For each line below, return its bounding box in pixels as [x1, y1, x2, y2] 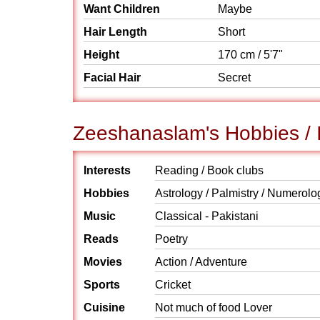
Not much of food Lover [155, 301, 272, 314]
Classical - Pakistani [155, 210, 259, 222]
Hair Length [84, 26, 147, 38]
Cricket [155, 279, 191, 291]
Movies [84, 256, 122, 268]
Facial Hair [84, 71, 141, 84]
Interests [84, 164, 131, 176]
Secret [218, 71, 254, 84]
